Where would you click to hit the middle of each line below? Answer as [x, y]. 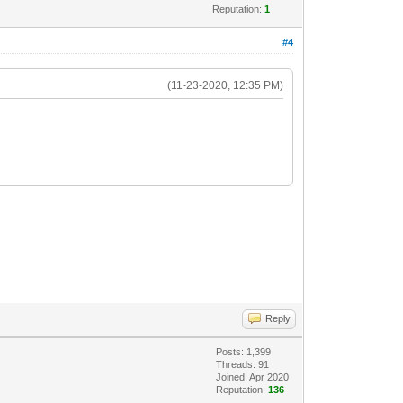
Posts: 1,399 [244, 351]
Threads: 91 [243, 364]
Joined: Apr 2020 [253, 376]
